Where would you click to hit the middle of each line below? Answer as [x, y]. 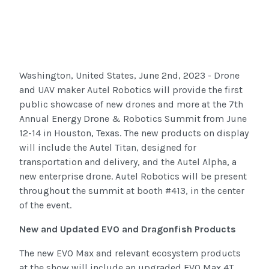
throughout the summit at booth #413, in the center [132, 190]
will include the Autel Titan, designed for [108, 147]
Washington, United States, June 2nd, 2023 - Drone [129, 75]
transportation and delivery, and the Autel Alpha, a [128, 162]
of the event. [45, 205]
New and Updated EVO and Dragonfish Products [128, 229]
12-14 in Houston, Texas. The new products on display [134, 133]
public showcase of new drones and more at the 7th [131, 104]
